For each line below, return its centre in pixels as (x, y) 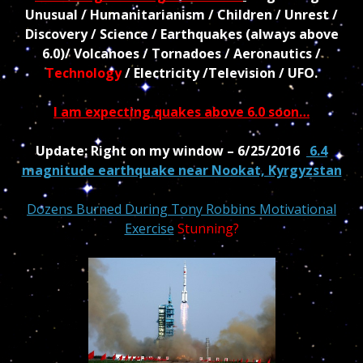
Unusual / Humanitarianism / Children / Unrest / (181, 15)
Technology (83, 73)
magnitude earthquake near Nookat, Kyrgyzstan (181, 171)
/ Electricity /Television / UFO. (220, 73)
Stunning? (208, 229)
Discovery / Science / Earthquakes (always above (181, 34)
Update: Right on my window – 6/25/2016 (171, 151)
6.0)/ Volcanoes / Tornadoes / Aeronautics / (181, 54)
